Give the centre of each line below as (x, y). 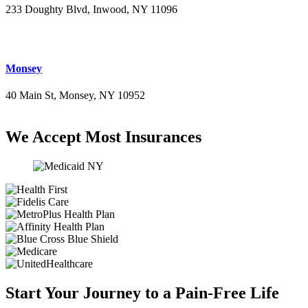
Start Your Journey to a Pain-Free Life (142, 293)
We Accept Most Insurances (103, 137)
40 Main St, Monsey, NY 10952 (75, 96)
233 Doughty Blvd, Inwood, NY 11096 (91, 10)
